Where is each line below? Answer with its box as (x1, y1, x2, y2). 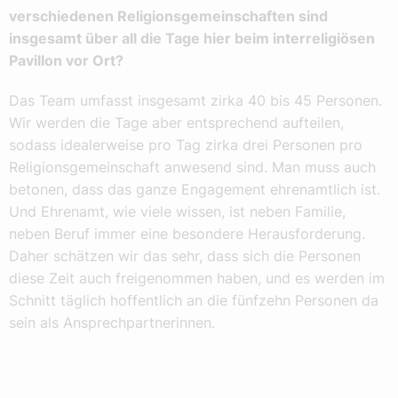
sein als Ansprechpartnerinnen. (9, 313, 215, 331)
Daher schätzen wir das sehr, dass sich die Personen (9, 246, 361, 265)
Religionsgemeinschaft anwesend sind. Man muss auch (9, 157, 376, 176)
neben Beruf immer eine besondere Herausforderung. (9, 224, 365, 243)
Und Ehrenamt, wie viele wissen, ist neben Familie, (9, 202, 346, 220)
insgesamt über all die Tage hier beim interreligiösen (9, 28, 375, 47)
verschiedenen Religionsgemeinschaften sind (9, 6, 328, 25)
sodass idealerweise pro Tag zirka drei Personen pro (9, 135, 362, 154)
